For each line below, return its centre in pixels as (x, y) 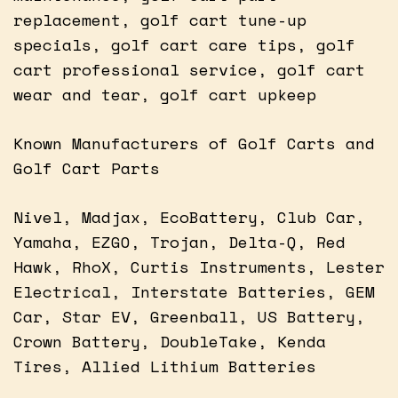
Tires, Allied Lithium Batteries (165, 366)
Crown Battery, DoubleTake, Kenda (170, 341)
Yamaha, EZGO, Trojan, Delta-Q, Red (179, 241)
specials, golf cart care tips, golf (184, 44)
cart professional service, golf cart (189, 69)
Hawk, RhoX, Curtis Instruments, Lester (199, 266)
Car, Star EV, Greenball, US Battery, (189, 316)
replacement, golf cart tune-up (160, 19)
